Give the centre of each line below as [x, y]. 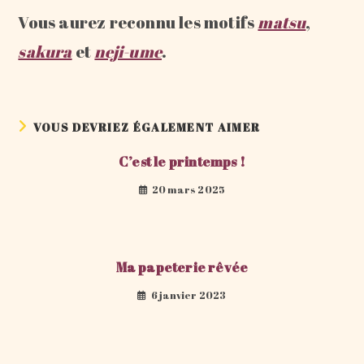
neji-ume [128, 52]
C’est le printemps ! [182, 162]
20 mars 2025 [188, 189]
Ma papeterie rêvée [182, 267]
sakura [45, 52]
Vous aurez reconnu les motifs [138, 22]
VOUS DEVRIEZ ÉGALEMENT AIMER [147, 127]
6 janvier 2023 [188, 295]
